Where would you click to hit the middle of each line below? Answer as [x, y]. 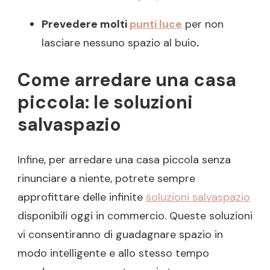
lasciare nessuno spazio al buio [119, 43]
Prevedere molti [86, 24]
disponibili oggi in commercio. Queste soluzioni [135, 216]
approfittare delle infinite [82, 197]
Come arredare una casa [127, 80]
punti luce [156, 24]
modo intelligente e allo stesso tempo [113, 253]
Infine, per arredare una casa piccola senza [124, 160]
